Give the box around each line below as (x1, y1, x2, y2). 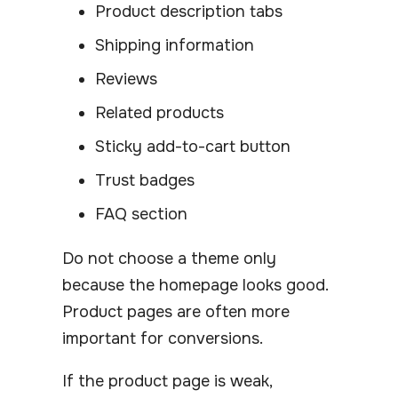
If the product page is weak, (62, 370, 272, 391)
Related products (95, 102, 224, 123)
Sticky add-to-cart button (95, 136, 291, 156)
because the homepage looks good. (62, 275, 328, 295)
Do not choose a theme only (62, 248, 276, 268)
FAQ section (95, 203, 187, 224)
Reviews (95, 68, 157, 89)
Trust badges (95, 170, 195, 190)
